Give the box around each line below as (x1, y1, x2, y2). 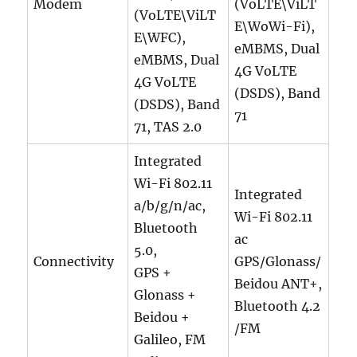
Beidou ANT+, (234, 276, 323, 292)
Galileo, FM (134, 331, 206, 348)
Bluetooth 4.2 (234, 298, 321, 315)
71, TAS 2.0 (134, 119, 202, 135)
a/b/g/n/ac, (134, 198, 206, 214)
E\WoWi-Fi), (234, 18, 316, 35)
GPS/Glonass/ (234, 253, 322, 270)
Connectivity (33, 253, 115, 270)
